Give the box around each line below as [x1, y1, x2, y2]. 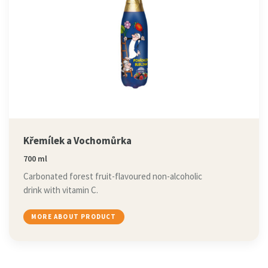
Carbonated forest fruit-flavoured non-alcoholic [23, 170, 202, 182]
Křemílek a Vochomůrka [23, 134, 132, 147]
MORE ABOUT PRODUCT [31, 212, 117, 221]
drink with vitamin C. [23, 184, 98, 196]
